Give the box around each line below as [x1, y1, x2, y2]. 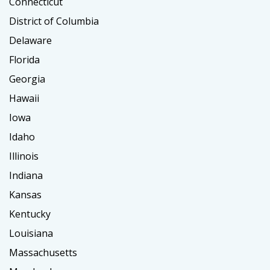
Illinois [9, 149, 39, 163]
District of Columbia [9, 14, 99, 28]
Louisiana [9, 226, 53, 240]
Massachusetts [9, 245, 77, 259]
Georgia [9, 72, 45, 86]
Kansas [9, 187, 42, 201]
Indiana [9, 168, 43, 182]
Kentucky [9, 207, 51, 221]
